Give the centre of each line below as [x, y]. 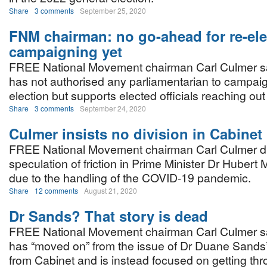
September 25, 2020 [113, 10]
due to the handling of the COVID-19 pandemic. [130, 178]
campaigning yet [66, 51]
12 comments [56, 190]
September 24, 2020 [113, 108]
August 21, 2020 [111, 190]
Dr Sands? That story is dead [108, 216]
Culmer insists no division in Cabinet [136, 133]
